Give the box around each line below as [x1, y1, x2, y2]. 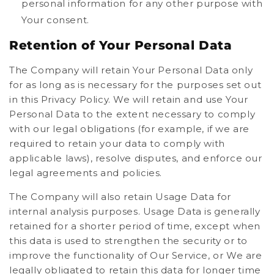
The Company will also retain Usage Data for [9, 190, 231, 202]
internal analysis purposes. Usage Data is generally [9, 205, 261, 217]
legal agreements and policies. [9, 166, 163, 179]
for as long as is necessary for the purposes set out [9, 78, 262, 91]
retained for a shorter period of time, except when [9, 220, 261, 232]
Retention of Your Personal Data [9, 38, 232, 53]
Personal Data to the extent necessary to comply [9, 108, 256, 120]
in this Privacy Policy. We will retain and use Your [9, 93, 248, 105]
